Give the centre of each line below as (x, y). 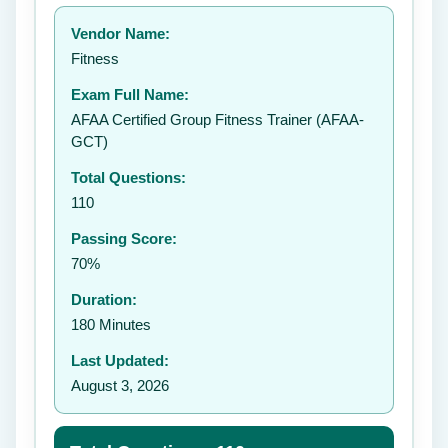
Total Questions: (128, 177)
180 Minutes (111, 324)
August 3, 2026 (120, 385)
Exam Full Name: (130, 94)
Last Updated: (120, 360)
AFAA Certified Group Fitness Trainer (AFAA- (217, 119)
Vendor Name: (120, 33)
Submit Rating (328, 109)
